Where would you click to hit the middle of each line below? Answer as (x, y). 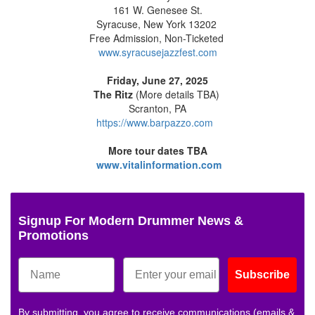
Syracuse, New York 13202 (157, 24)
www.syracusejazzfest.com (157, 52)
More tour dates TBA (157, 151)
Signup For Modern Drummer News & (131, 221)
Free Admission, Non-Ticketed (157, 38)
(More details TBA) (177, 95)
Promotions (53, 236)
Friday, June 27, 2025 (157, 81)
